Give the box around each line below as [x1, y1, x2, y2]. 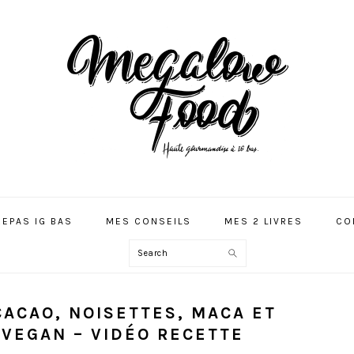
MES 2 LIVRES [224, 216, 303, 227]
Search [137, 247, 178, 258]
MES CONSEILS [105, 216, 191, 227]
